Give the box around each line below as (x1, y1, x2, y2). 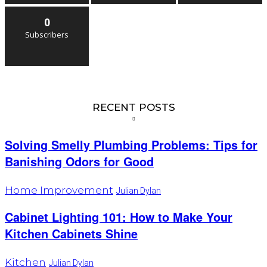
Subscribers (25, 29, 69, 41)
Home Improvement (5, 184, 113, 197)
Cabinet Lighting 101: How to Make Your (5, 209, 232, 226)
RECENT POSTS (92, 101, 175, 114)
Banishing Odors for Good (5, 153, 154, 170)
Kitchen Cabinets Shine (5, 225, 138, 243)
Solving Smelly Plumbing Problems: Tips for (5, 136, 257, 154)
